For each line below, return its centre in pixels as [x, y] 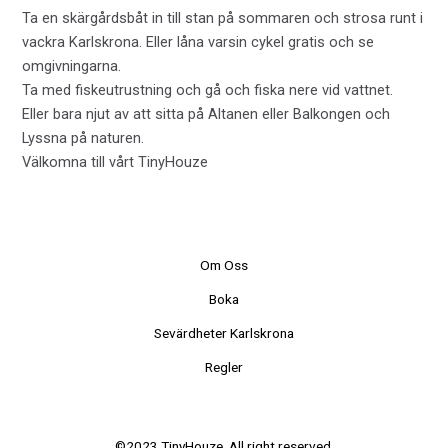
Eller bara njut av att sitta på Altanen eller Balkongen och [206, 114]
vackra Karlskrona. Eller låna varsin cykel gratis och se [198, 42]
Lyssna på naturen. [83, 138]
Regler [224, 367]
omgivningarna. [74, 66]
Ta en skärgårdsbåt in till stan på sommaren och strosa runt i [223, 18]
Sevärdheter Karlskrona [224, 333]
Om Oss [224, 265]
